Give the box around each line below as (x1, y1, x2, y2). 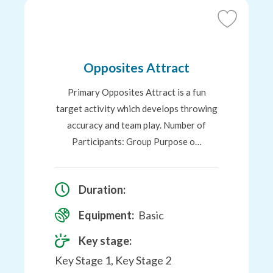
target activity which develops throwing (55, 103, 218, 114)
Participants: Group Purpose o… (71, 136, 202, 147)
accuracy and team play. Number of (67, 119, 206, 130)
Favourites (218, 52, 270, 65)
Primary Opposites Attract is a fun (67, 87, 206, 97)
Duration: (79, 183, 126, 196)
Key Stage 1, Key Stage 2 (55, 253, 171, 267)
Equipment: (79, 208, 134, 222)
